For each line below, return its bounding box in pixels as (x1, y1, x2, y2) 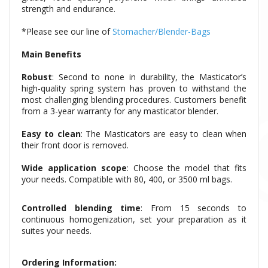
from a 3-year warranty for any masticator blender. (22, 105, 218, 117)
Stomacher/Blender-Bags (112, 26, 211, 38)
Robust (22, 71, 52, 83)
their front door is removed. (22, 139, 129, 151)
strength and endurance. (22, 3, 115, 15)
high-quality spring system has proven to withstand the (22, 83, 246, 95)
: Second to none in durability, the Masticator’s (52, 71, 246, 83)
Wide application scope (22, 162, 127, 174)
